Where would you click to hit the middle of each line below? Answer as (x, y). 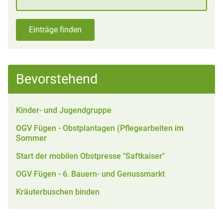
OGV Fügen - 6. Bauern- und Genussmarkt (90, 174)
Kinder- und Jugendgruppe (64, 110)
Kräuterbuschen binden (58, 192)
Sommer (31, 138)
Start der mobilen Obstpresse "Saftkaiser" (90, 156)
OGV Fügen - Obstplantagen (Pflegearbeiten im (100, 128)
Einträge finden (55, 30)
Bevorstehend (57, 79)
